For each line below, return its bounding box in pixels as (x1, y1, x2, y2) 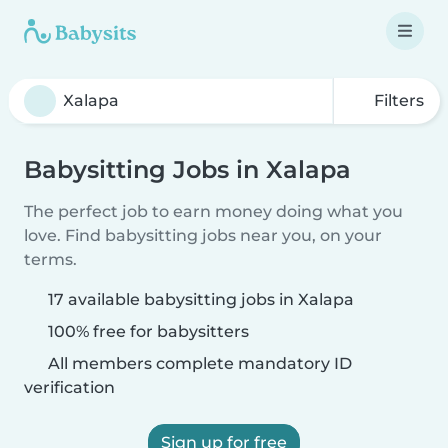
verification (24, 378, 115, 397)
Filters (370, 91, 424, 110)
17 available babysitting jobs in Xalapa (48, 290, 354, 309)
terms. (24, 250, 77, 269)
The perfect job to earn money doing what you (24, 202, 403, 221)
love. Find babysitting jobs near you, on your (24, 226, 382, 245)
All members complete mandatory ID (44, 354, 352, 373)
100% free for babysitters (44, 322, 249, 341)
